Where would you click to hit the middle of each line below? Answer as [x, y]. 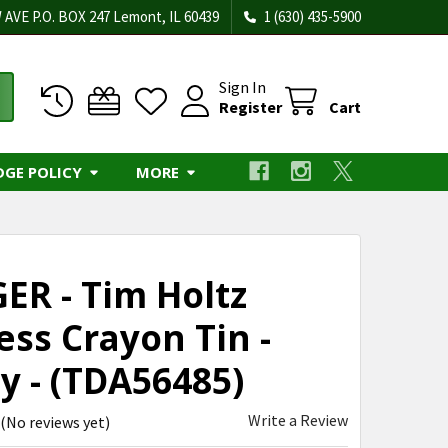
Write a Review [298, 420]
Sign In [242, 87]
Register [250, 107]
